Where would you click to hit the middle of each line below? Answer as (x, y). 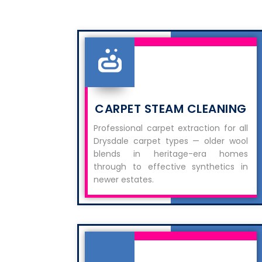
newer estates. (124, 180)
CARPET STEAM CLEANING (171, 109)
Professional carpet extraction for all (171, 128)
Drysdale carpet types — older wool (171, 141)
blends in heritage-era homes (171, 154)
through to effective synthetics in (171, 167)
